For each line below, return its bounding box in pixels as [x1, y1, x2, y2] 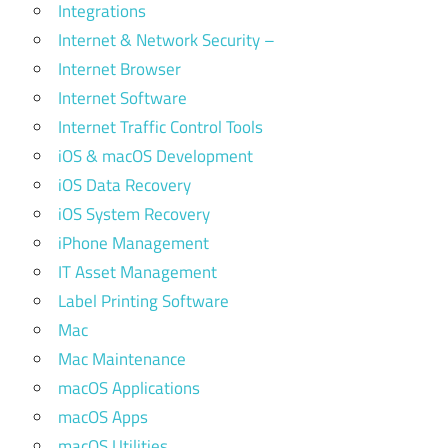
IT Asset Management [58, 259, 217, 286]
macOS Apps [58, 404, 148, 431]
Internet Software [58, 85, 187, 112]
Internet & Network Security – [58, 27, 275, 54]
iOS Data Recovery [58, 172, 191, 199]
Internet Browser [58, 56, 181, 83]
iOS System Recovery [58, 201, 210, 228]
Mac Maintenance [58, 346, 186, 373]
